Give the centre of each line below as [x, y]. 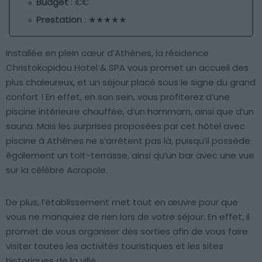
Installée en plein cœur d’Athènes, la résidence [107, 53]
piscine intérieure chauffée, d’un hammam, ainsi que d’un [130, 111]
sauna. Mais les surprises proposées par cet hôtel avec [125, 126]
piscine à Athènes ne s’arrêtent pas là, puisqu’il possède [128, 140]
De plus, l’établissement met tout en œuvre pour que [122, 202]
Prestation [59, 19]
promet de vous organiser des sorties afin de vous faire [127, 231]
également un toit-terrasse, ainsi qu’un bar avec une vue [130, 155]
